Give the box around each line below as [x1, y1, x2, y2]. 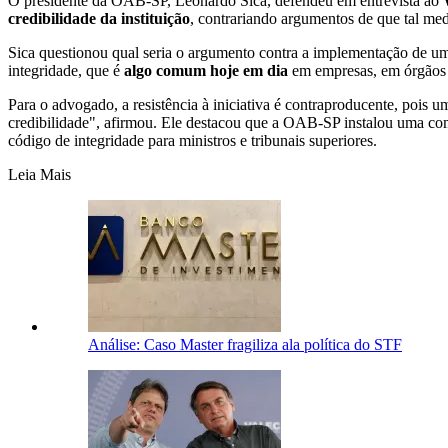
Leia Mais [8, 165, 71, 183]
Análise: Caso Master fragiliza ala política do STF [88, 335, 402, 353]
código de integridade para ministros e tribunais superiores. [8, 131, 377, 149]
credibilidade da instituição [8, 9, 190, 27]
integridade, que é [8, 61, 124, 79]
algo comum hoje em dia [124, 61, 288, 79]
